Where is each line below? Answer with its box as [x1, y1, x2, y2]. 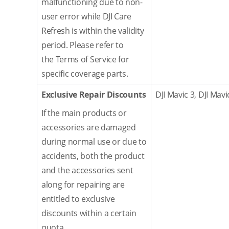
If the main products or [41, 107, 127, 119]
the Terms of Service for [41, 54, 129, 65]
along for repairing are [41, 179, 125, 190]
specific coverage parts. [41, 68, 128, 79]
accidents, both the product [41, 150, 145, 162]
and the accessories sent [41, 165, 133, 176]
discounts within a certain [41, 208, 136, 219]
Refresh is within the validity [41, 25, 144, 36]
